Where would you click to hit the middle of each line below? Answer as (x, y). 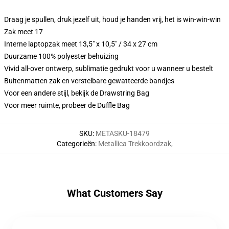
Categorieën (76, 144)
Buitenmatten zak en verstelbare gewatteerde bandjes (89, 81)
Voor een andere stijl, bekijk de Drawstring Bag (77, 93)
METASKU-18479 (123, 133)
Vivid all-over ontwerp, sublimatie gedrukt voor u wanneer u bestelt (109, 68)
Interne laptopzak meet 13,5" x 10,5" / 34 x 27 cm (81, 44)
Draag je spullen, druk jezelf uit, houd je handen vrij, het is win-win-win (112, 19)
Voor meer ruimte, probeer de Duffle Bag (67, 105)
